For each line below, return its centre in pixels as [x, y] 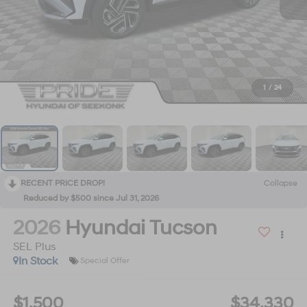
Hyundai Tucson [141, 228]
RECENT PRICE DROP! [63, 183]
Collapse [281, 183]
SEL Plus [34, 246]
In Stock [38, 261]
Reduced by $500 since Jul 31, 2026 [91, 198]
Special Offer [105, 261]
